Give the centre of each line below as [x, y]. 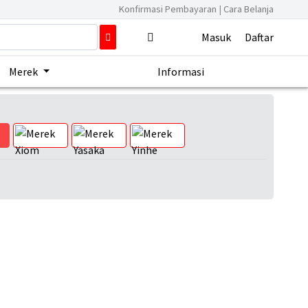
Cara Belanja [249, 9]
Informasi [180, 72]
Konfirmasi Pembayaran [169, 9]
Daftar [259, 37]
